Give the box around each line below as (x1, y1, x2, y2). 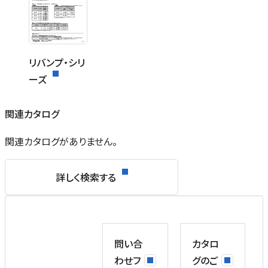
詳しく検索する (55, 169, 116, 184)
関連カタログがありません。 (5, 133, 117, 148)
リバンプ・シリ (29, 54, 85, 69)
